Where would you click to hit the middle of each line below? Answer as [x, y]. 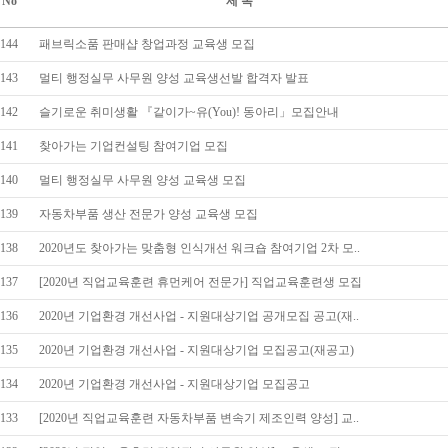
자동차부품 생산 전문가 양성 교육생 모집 [148, 214]
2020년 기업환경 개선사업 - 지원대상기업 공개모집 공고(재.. [199, 316]
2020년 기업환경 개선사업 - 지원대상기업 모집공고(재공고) [196, 350]
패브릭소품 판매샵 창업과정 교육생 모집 [147, 44]
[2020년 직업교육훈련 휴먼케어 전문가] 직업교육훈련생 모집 [200, 282]
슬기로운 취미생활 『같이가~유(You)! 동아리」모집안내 [189, 112]
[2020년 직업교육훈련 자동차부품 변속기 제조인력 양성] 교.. [199, 418]
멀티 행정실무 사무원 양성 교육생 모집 [142, 180]
